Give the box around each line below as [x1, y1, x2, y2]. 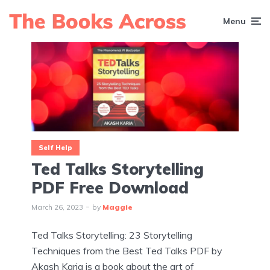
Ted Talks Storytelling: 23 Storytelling [31, 229, 192, 242]
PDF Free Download [31, 178, 189, 198]
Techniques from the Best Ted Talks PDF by [31, 245, 222, 257]
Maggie [102, 202, 133, 212]
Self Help [39, 143, 72, 152]
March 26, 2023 [31, 202, 83, 212]
